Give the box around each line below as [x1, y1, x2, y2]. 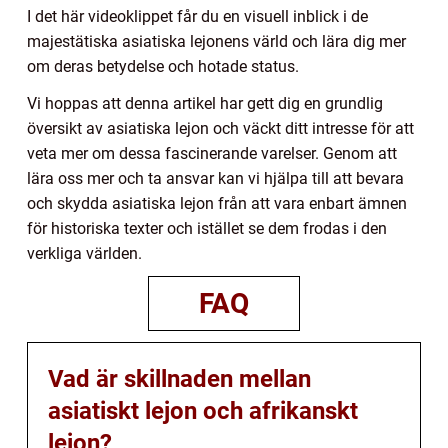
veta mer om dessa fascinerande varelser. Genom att [27, 144, 397, 164]
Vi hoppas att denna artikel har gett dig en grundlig [27, 94, 383, 114]
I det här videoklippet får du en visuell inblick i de [27, 7, 368, 27]
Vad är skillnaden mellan [48, 365, 311, 394]
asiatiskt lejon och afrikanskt [48, 397, 358, 426]
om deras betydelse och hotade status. [27, 57, 299, 77]
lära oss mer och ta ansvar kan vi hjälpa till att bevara [27, 169, 404, 189]
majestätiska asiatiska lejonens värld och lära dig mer [27, 32, 406, 52]
